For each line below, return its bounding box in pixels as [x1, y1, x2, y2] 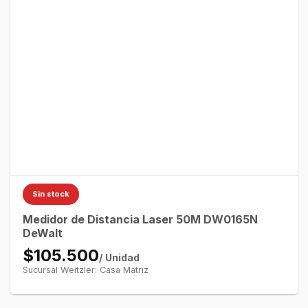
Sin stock [32, 188, 69, 199]
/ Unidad [98, 252, 140, 264]
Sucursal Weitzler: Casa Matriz [22, 265, 148, 276]
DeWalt [22, 226, 63, 241]
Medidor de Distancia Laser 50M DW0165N [22, 212, 258, 227]
